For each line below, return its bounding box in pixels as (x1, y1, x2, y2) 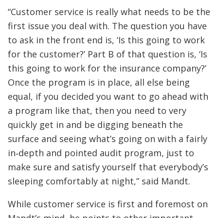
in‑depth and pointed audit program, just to (8, 146, 194, 159)
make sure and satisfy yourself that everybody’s (8, 161, 208, 173)
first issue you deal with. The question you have (8, 19, 207, 32)
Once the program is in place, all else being (8, 76, 190, 88)
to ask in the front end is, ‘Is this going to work (8, 34, 205, 46)
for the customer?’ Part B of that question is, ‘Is (8, 48, 207, 60)
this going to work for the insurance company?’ (8, 62, 206, 74)
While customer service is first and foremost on (8, 198, 208, 210)
